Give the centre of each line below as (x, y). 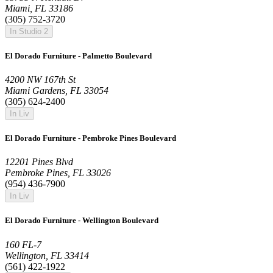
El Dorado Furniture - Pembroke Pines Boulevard (90, 138)
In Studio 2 (29, 31)
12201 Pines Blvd (39, 162)
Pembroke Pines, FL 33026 (58, 173)
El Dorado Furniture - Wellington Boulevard (82, 221)
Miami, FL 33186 (39, 8)
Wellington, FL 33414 (47, 255)
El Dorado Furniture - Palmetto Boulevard (78, 55)
